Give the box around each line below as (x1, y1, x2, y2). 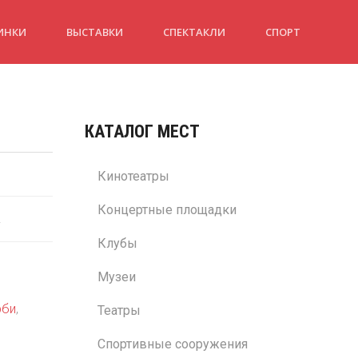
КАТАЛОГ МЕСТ (85, 121, 200, 141)
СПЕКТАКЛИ (163, 24, 225, 39)
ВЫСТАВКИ (66, 24, 123, 39)
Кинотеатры (97, 169, 169, 184)
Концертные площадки (97, 202, 237, 217)
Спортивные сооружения (97, 336, 248, 352)
